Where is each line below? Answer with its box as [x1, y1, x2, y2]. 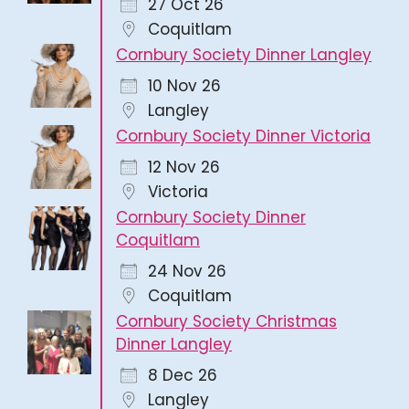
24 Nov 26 [148, 259, 226, 282]
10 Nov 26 [148, 74, 221, 97]
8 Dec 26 [148, 363, 217, 386]
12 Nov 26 [148, 155, 220, 178]
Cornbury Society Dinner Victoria [116, 124, 371, 147]
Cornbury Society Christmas [116, 309, 337, 332]
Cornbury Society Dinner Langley [116, 43, 372, 66]
